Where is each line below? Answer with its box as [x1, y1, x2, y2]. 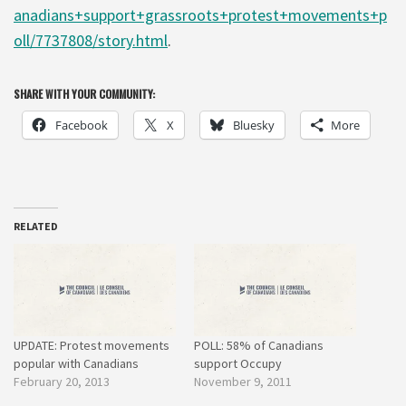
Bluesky [233, 116, 275, 133]
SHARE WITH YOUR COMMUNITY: [14, 85, 155, 101]
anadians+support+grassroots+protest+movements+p [14, 4, 387, 25]
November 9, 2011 [194, 373, 292, 391]
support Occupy [194, 355, 282, 372]
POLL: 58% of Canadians [194, 337, 324, 354]
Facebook [55, 116, 108, 133]
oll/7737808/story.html [14, 29, 168, 51]
